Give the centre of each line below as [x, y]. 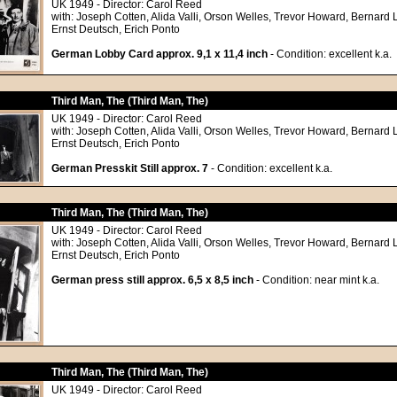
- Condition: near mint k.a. [316, 280]
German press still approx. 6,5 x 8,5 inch [152, 280]
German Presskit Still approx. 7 [130, 168]
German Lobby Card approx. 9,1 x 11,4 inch [160, 54]
